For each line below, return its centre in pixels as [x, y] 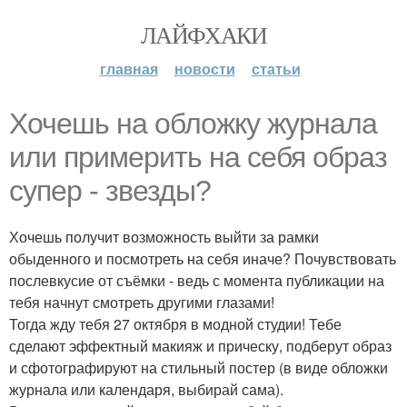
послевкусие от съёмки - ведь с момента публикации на [197, 280]
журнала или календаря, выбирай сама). [146, 389]
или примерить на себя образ [198, 157]
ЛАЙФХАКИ [203, 35]
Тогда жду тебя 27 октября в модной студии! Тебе [175, 324]
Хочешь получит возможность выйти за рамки [164, 237]
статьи [276, 69]
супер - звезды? [110, 191]
